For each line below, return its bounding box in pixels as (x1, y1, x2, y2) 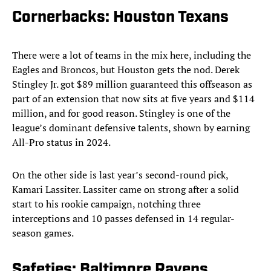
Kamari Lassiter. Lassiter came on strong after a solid (12, 183, 239, 197)
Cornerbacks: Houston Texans (12, 10, 229, 27)
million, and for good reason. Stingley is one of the (12, 106, 230, 120)
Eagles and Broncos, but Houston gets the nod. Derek (12, 63, 240, 77)
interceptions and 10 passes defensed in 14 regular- (12, 212, 235, 226)
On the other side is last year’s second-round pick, (12, 168, 228, 182)
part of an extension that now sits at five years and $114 (12, 92, 255, 106)
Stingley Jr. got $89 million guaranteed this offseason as (12, 77, 252, 91)
